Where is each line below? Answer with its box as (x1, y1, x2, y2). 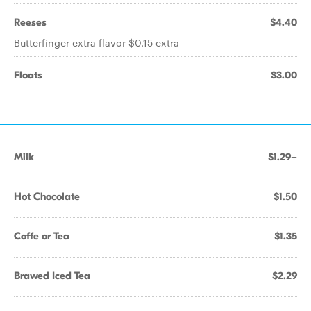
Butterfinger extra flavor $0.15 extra (14, 35, 179, 49)
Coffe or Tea (14, 230, 69, 242)
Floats (14, 69, 42, 81)
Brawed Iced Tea (14, 269, 90, 282)
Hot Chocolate (14, 190, 80, 203)
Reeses (14, 16, 47, 28)
